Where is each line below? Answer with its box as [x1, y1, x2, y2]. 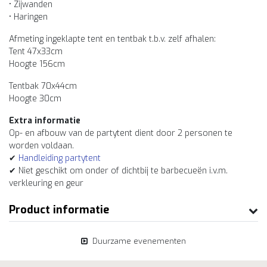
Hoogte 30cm [9, 93, 61, 104]
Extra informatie [9, 115, 80, 126]
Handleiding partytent [18, 153, 101, 164]
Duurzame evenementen [92, 236, 186, 246]
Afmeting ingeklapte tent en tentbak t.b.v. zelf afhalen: [9, 33, 216, 45]
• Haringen [9, 11, 48, 23]
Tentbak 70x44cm [9, 80, 79, 92]
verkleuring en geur [9, 178, 88, 189]
